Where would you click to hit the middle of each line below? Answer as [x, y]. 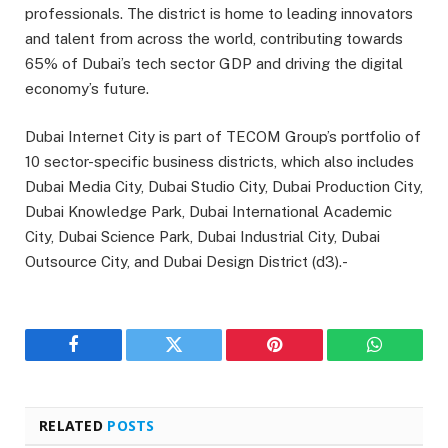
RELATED [73, 425]
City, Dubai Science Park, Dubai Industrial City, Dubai [202, 236]
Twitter [198, 359]
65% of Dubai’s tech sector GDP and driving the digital [214, 63]
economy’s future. [87, 88]
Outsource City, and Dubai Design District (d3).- [186, 261]
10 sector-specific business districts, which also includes [219, 161]
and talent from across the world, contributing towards [214, 38]
